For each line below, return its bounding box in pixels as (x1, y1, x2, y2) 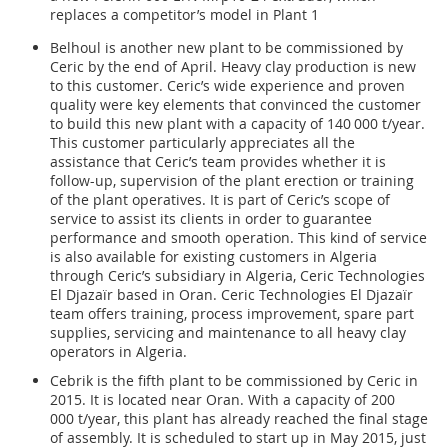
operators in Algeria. (50, 342, 187, 362)
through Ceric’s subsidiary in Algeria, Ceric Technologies (50, 266, 425, 286)
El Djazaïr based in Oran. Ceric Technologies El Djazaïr (50, 285, 413, 305)
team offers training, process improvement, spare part (50, 304, 414, 324)
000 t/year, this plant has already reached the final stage (50, 409, 428, 429)
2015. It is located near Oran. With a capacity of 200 (50, 390, 398, 410)
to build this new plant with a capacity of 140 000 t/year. (50, 114, 425, 134)
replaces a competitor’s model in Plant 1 (50, 5, 319, 25)
